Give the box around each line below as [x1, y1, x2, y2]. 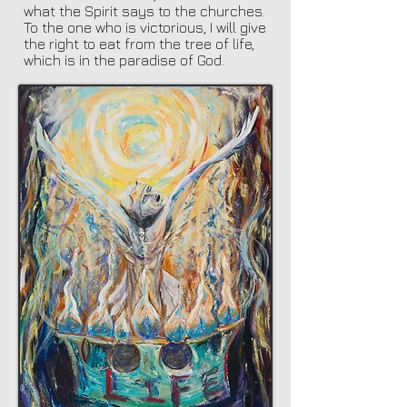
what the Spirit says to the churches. [24, 2, 265, 19]
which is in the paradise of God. [24, 51, 224, 68]
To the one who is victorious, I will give [24, 18, 266, 35]
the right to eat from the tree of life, [24, 35, 254, 52]
